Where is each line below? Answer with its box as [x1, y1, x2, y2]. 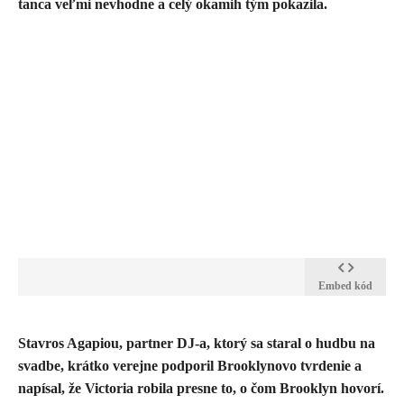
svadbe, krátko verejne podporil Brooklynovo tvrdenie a [18, 358, 362, 374]
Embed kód [318, 280, 372, 293]
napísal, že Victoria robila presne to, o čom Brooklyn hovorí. [18, 381, 384, 397]
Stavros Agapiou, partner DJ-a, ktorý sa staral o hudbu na [18, 335, 375, 352]
